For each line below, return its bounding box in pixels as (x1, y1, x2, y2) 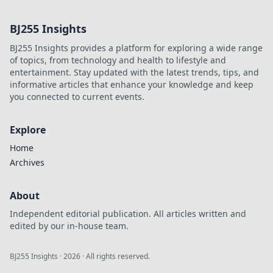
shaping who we (185, 35, 252, 46)
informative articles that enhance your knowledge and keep (10, 79, 253, 90)
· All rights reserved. (80, 251, 150, 261)
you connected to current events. (10, 91, 144, 102)
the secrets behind (185, 10, 262, 22)
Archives (10, 157, 44, 168)
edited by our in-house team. (10, 220, 129, 232)
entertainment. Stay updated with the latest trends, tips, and (10, 66, 259, 78)
